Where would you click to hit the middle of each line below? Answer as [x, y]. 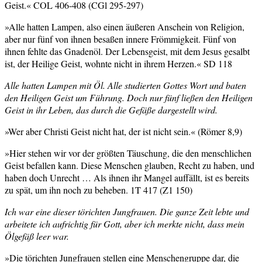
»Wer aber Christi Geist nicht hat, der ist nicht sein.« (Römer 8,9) [123, 132]
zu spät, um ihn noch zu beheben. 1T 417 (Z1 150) [99, 190]
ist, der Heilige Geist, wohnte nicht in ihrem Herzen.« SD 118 [118, 64]
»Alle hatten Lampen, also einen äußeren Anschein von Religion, [125, 27]
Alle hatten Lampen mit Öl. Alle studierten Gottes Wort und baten [125, 85]
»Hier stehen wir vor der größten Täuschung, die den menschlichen [128, 153]
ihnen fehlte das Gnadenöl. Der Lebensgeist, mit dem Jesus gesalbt [127, 51]
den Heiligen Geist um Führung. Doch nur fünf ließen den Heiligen [129, 98]
